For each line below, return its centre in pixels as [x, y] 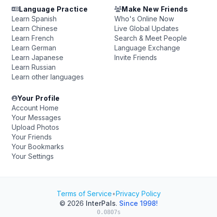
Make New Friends [155, 9]
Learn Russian [34, 67]
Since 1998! [138, 203]
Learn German [34, 48]
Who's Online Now [144, 19]
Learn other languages [48, 77]
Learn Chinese [35, 28]
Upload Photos [35, 127]
